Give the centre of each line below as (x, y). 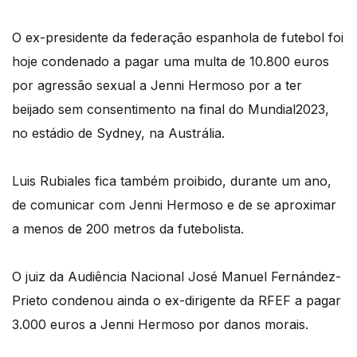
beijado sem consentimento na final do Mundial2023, (171, 109)
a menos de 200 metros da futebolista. (128, 228)
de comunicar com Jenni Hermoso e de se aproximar (174, 204)
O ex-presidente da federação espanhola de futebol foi (178, 37)
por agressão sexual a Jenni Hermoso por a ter (157, 85)
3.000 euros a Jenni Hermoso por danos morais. (160, 324)
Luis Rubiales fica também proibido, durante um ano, (172, 180)
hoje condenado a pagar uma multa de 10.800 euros (171, 61)
